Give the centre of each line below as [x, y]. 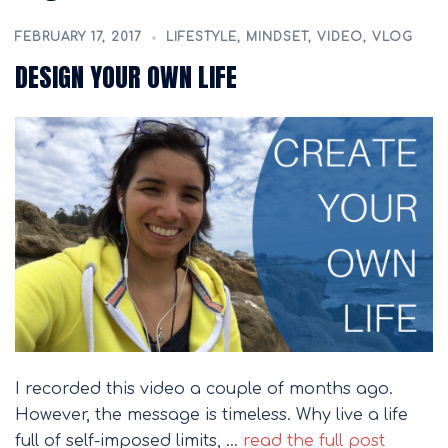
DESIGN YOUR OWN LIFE [126, 77]
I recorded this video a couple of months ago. [204, 389]
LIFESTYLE [201, 37]
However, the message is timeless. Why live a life [211, 415]
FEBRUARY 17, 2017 [78, 37]
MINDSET [277, 37]
